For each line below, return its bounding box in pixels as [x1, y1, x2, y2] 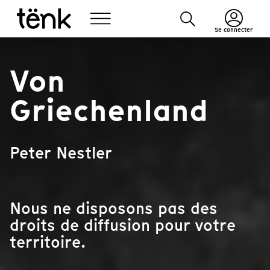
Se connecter [215, 25, 253, 34]
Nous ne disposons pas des [10, 197, 218, 219]
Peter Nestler [10, 142, 112, 164]
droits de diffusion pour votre [10, 214, 236, 236]
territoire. [10, 231, 86, 253]
